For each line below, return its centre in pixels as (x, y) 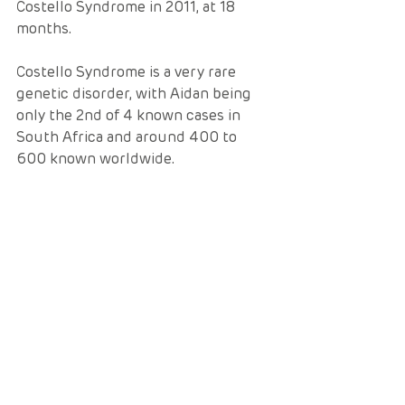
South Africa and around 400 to (128, 137)
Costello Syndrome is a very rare (128, 72)
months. (48, 28)
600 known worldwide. (99, 159)
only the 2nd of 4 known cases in (130, 115)
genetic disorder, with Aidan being (136, 94)
